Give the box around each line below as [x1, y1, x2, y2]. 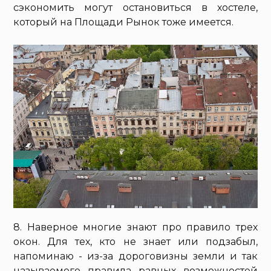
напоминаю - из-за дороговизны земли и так [13, 250, 258, 262]
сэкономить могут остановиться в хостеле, [13, 2, 258, 14]
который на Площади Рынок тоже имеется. [13, 16, 234, 28]
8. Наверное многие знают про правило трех [13, 221, 258, 233]
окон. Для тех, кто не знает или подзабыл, [13, 235, 258, 247]
